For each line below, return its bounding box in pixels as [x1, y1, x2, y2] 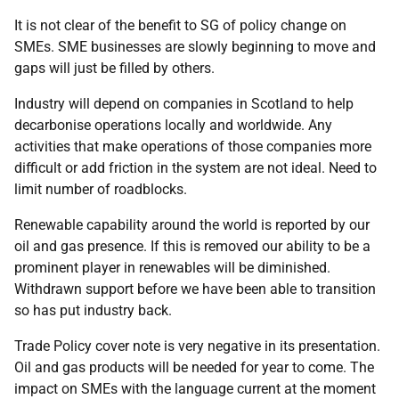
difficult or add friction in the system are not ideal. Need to [14, 159, 377, 176]
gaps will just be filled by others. [14, 60, 215, 77]
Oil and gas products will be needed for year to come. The [14, 359, 374, 376]
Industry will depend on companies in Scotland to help [14, 95, 354, 112]
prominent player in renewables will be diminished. [14, 259, 330, 276]
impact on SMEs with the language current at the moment [14, 380, 376, 397]
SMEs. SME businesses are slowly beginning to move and [14, 38, 376, 55]
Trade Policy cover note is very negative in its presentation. [14, 338, 380, 354]
